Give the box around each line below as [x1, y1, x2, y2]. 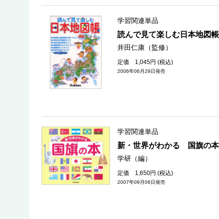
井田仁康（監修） [117, 44, 172, 51]
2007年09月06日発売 [117, 179, 165, 185]
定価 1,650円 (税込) [117, 170, 173, 176]
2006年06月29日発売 [117, 68, 165, 74]
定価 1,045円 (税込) [117, 59, 173, 66]
